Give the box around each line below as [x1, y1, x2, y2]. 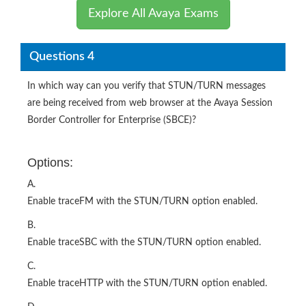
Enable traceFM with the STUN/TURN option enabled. [27, 197, 258, 206]
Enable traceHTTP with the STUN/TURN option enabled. [27, 279, 267, 288]
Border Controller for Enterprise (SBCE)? [27, 115, 196, 125]
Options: [27, 156, 73, 169]
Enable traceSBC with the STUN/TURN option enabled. [27, 238, 261, 247]
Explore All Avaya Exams [87, 8, 219, 20]
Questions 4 [29, 50, 94, 63]
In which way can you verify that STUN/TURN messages [27, 81, 266, 91]
